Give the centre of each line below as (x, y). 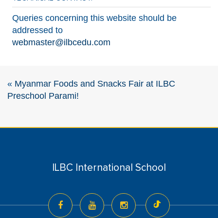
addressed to (37, 30)
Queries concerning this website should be (94, 18)
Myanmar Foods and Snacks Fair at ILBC (95, 84)
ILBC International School (109, 168)
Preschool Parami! (43, 96)
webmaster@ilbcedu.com (61, 42)
